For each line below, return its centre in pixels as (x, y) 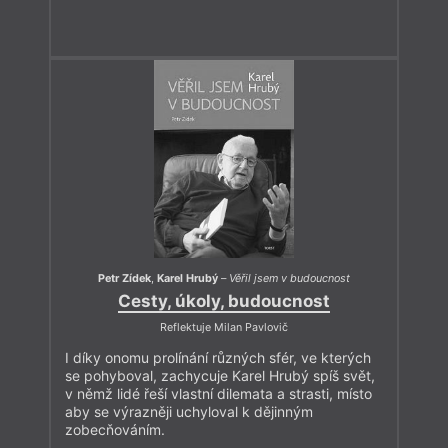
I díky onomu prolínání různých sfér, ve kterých (218, 357)
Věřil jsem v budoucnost (289, 279)
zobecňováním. (115, 429)
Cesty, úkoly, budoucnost (224, 300)
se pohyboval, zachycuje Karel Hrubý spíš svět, (220, 375)
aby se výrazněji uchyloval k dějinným (189, 411)
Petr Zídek (124, 279)
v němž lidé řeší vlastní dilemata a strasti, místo (218, 393)
